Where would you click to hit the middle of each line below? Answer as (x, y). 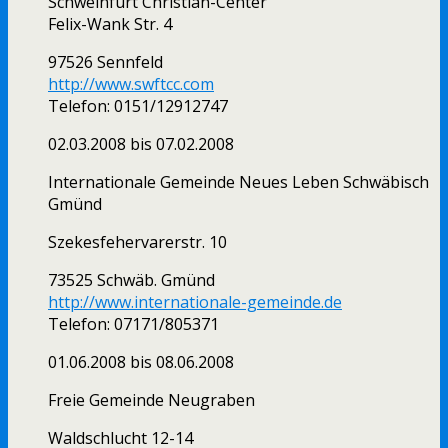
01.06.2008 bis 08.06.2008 (141, 362)
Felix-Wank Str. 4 (110, 24)
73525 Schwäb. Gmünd (131, 280)
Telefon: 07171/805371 (133, 324)
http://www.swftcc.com (131, 84)
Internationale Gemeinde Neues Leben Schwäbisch (238, 182)
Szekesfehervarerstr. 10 (137, 242)
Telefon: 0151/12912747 (138, 106)
